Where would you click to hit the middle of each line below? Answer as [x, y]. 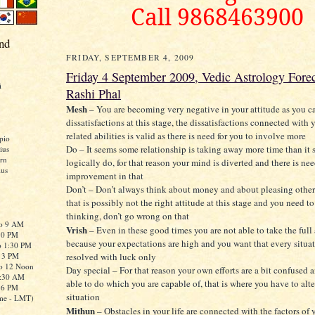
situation [83, 297]
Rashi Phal [94, 94]
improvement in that [105, 176]
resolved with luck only [111, 257]
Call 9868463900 [217, 17]
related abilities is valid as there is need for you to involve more [186, 136]
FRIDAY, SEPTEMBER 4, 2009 [130, 58]
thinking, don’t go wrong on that [128, 216]
